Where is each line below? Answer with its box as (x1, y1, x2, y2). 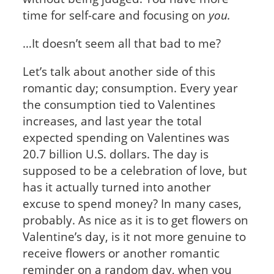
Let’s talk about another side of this (22, 63, 215, 79)
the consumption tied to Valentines (22, 96, 215, 112)
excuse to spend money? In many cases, (22, 195, 242, 211)
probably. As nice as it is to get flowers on (22, 212, 248, 228)
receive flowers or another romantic (22, 245, 220, 261)
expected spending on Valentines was (22, 129, 229, 145)
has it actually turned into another (22, 179, 211, 194)
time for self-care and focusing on (22, 7, 209, 23)
